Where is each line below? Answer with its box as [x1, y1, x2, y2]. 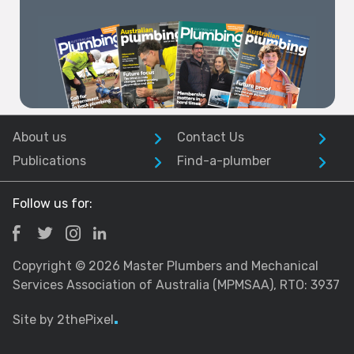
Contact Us [177, 129, 244, 145]
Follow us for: [13, 195, 92, 211]
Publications [13, 153, 86, 168]
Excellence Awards [32, 18, 293, 53]
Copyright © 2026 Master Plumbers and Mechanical [13, 258, 318, 273]
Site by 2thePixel [13, 311, 114, 327]
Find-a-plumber [177, 153, 271, 168]
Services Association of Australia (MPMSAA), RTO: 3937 [13, 277, 340, 292]
